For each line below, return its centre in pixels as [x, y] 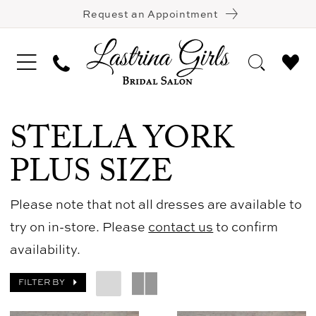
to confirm [246, 226]
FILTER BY [42, 282]
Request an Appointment [151, 13]
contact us [181, 226]
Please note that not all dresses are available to [156, 203]
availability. [45, 249]
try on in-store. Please [79, 226]
